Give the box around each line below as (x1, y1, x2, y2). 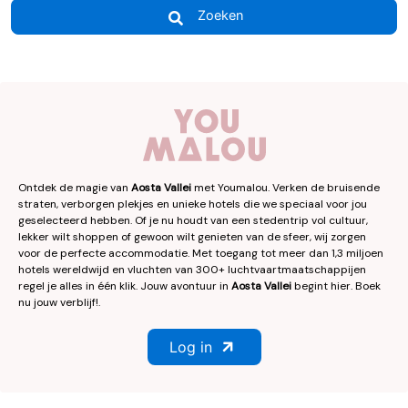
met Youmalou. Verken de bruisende (191, 179, 380, 195)
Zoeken (197, 7, 243, 25)
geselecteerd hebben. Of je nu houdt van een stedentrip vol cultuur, (18, 212, 368, 228)
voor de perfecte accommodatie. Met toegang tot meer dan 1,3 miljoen (18, 245, 383, 260)
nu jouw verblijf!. (18, 294, 100, 310)
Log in (169, 337, 212, 356)
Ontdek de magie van (18, 179, 131, 195)
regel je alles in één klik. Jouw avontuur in (18, 278, 231, 293)
